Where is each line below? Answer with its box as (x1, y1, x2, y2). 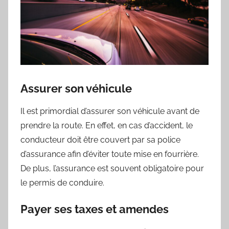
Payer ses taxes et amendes (20, 202, 169, 216)
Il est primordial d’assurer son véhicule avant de (20, 106, 199, 117)
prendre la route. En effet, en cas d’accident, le (20, 121, 193, 131)
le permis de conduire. (20, 178, 104, 188)
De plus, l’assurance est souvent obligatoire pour (20, 164, 204, 174)
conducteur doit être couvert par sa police (20, 135, 180, 145)
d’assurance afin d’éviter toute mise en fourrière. (20, 149, 199, 159)
